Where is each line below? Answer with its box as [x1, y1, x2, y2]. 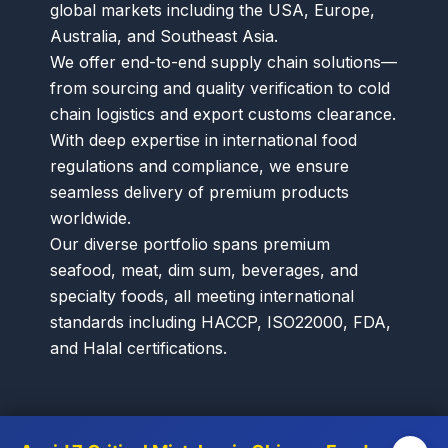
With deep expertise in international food [50, 129, 357, 150]
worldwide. [50, 207, 131, 228]
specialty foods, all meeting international [50, 285, 354, 306]
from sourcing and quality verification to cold [50, 77, 390, 98]
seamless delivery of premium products [50, 181, 349, 202]
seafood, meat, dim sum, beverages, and [50, 259, 358, 280]
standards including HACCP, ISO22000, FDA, [50, 311, 391, 332]
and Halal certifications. [50, 337, 227, 358]
